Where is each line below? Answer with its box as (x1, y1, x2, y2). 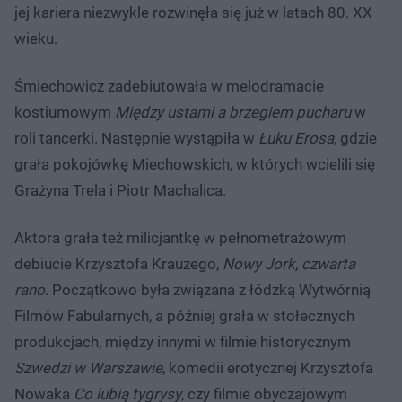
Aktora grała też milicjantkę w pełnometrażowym (14, 229, 346, 248)
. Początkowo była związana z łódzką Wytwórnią (45, 281, 371, 300)
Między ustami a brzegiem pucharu (115, 103, 351, 122)
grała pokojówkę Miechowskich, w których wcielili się (14, 155, 375, 174)
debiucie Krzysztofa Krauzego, (14, 255, 223, 274)
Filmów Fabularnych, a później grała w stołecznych (14, 307, 354, 326)
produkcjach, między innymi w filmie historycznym (14, 333, 351, 352)
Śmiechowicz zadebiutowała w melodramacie (14, 77, 324, 96)
